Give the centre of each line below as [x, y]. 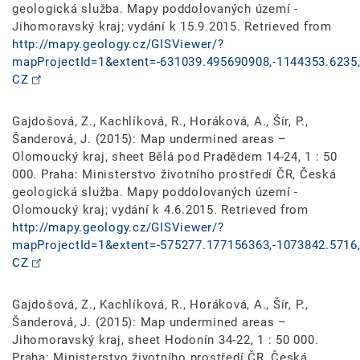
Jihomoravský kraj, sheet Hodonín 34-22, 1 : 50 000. [166, 340]
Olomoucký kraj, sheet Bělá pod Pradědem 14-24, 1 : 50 [175, 156]
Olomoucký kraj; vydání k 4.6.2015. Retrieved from [160, 209]
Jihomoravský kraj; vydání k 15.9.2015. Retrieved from [172, 26]
